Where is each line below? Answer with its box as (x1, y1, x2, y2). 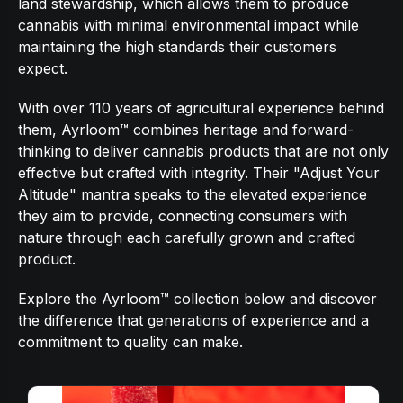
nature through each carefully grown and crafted (18, 228, 355, 246)
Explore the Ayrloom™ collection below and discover (18, 290, 377, 308)
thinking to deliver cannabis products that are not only (18, 142, 389, 160)
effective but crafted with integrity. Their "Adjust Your (18, 164, 380, 182)
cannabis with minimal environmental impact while (18, 16, 359, 34)
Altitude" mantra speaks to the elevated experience (18, 185, 367, 203)
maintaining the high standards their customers (18, 38, 336, 56)
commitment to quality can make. (18, 333, 243, 351)
